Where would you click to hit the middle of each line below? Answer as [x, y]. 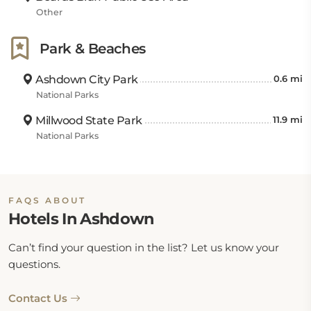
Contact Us [39, 298]
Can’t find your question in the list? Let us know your [144, 247]
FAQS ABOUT [47, 200]
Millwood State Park [87, 120]
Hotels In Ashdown [81, 219]
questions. [34, 264]
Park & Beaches [93, 49]
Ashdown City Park [85, 79]
